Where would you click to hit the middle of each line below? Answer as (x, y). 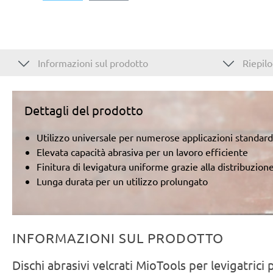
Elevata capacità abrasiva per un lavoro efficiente (142, 151)
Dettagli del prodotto (84, 110)
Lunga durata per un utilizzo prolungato (122, 181)
